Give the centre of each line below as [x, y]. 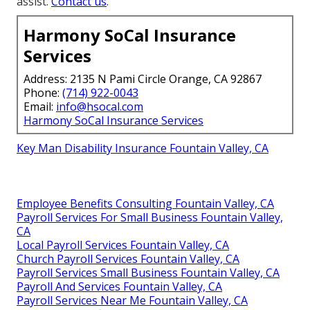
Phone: [43, 93]
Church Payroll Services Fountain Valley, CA [128, 259]
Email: [40, 107]
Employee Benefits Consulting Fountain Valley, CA [145, 204]
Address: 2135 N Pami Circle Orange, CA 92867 [143, 79]
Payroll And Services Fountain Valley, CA [119, 287]
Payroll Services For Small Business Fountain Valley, [150, 218]
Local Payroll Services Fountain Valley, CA [123, 245]
